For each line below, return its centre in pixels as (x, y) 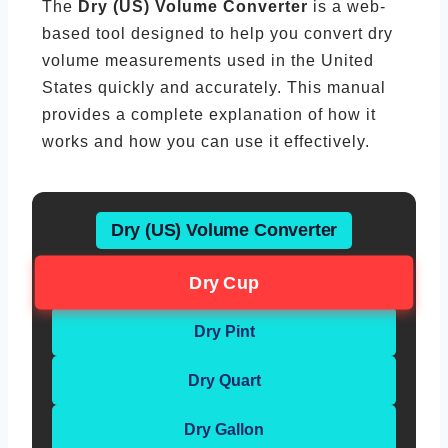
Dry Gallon (224, 429)
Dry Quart (224, 380)
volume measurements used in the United (208, 60)
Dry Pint (224, 331)
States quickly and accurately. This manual (214, 87)
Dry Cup (224, 282)
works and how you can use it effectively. (206, 141)
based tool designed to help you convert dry (217, 33)
